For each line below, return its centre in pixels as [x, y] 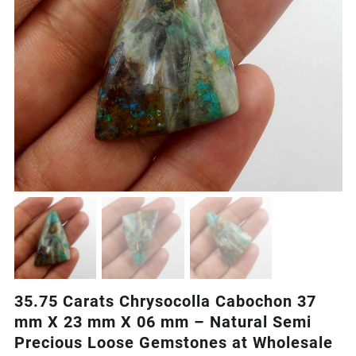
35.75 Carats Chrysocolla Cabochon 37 [165, 302]
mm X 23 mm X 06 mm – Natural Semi [163, 322]
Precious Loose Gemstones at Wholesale [173, 343]
